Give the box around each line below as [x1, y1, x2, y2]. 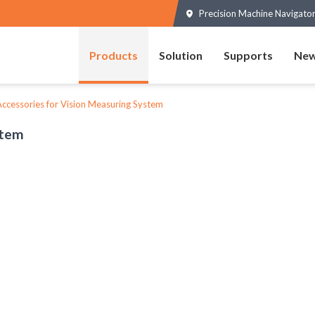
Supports [224, 49, 273, 62]
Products [89, 49, 138, 62]
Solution [159, 49, 202, 62]
